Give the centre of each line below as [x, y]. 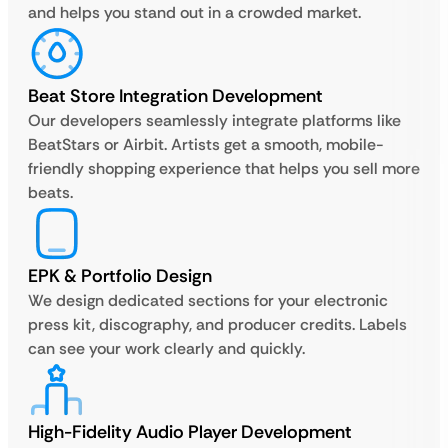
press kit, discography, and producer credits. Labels [217, 324]
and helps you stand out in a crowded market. [194, 12]
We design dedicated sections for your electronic [208, 300]
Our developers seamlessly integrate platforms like [214, 120]
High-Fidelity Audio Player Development [190, 432]
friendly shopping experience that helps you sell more [224, 168]
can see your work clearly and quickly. [166, 348]
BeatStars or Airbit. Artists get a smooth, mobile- [206, 144]
